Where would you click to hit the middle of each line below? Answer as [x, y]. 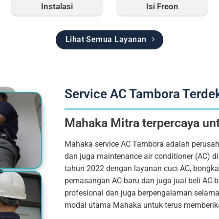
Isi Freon [162, 6]
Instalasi [57, 6]
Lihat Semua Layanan [106, 39]
